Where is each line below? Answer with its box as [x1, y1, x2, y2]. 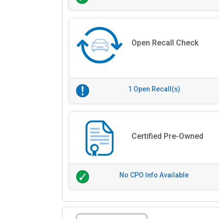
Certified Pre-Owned [131, 131, 203, 141]
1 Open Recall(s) [128, 85, 180, 93]
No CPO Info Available [119, 171, 189, 179]
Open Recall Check [131, 38, 198, 48]
